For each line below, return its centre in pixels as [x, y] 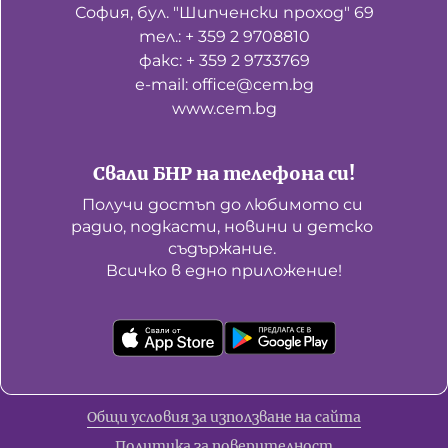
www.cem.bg [224, 108]
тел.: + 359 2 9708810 [224, 36]
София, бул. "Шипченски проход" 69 [224, 12]
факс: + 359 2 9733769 [224, 60]
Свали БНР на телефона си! [224, 173]
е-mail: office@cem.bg [224, 84]
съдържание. [224, 248]
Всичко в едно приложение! [224, 270]
